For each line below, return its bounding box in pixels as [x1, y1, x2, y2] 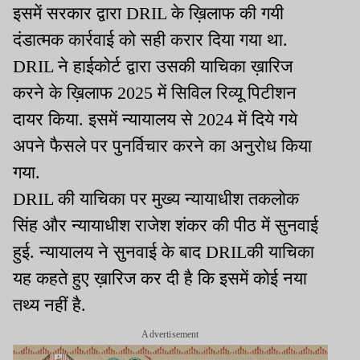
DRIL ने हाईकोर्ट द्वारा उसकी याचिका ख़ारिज [13, 56, 292, 77]
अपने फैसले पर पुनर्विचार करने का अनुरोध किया [13, 136, 312, 157]
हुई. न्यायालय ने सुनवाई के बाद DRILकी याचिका [13, 242, 314, 263]
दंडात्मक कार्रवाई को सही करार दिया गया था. [13, 30, 288, 51]
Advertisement [141, 329, 199, 341]
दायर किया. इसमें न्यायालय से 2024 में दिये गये [13, 109, 297, 130]
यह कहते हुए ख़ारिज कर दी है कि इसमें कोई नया [13, 268, 307, 289]
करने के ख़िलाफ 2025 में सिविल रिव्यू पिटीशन [13, 83, 297, 104]
